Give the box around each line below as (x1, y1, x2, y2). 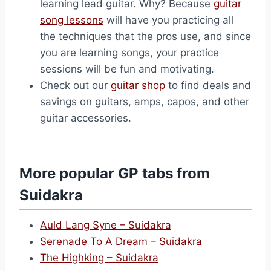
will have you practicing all (103, 14, 233, 26)
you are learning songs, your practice (40, 47, 219, 59)
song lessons (40, 14, 103, 26)
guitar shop (111, 79, 165, 91)
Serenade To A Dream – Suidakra (40, 235, 202, 247)
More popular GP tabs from (19, 165, 210, 182)
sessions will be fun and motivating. (40, 63, 214, 75)
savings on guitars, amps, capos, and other (40, 96, 249, 108)
